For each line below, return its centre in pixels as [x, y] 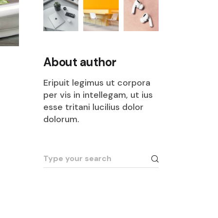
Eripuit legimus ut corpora [97, 83]
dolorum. [61, 119]
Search [57, 154]
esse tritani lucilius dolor [93, 107]
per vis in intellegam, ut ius [98, 95]
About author [80, 62]
